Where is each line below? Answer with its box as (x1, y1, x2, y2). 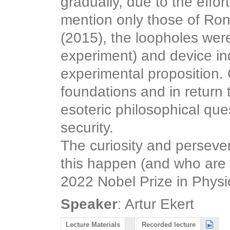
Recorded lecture (142, 220, 196, 228)
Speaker (61, 196, 118, 213)
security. (61, 120, 113, 136)
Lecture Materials (66, 220, 121, 228)
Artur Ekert (125, 196, 194, 213)
